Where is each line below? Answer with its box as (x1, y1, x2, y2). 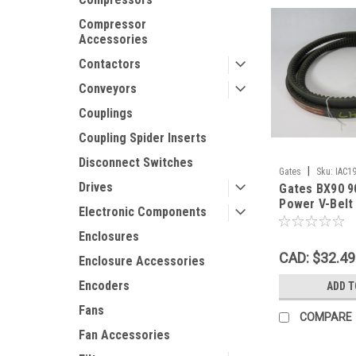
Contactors (79, 56, 141, 72)
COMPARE (300, 311, 353, 324)
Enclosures (79, 229, 139, 244)
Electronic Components (79, 204, 207, 219)
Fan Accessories (79, 327, 170, 342)
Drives (79, 180, 113, 195)
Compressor (79, 17, 146, 32)
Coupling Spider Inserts (79, 130, 207, 145)
